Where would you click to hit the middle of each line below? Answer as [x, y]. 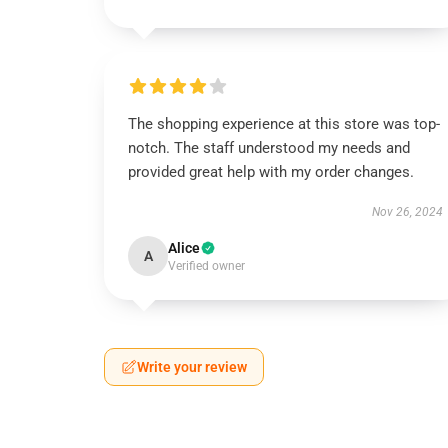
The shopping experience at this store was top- [284, 124]
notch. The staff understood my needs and [269, 148]
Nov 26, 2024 [407, 212]
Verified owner [206, 266]
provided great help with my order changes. [271, 172]
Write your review [192, 367]
